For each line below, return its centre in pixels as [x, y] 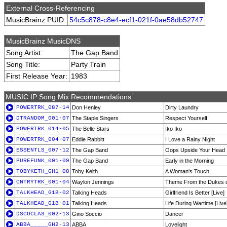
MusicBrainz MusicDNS [43, 41]
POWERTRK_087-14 [43, 107]
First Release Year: [37, 76]
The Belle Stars [91, 129]
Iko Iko [174, 129]
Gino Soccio [87, 214]
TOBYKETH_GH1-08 [43, 171]
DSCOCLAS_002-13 [43, 214]
